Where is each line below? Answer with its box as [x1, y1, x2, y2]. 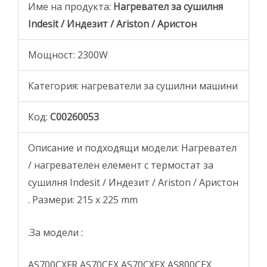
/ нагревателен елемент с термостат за [28, 159, 213, 172]
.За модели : [28, 225, 83, 239]
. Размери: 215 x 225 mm [28, 193, 138, 207]
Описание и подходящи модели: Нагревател [28, 141, 237, 155]
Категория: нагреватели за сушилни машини [28, 79, 238, 93]
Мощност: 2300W [28, 48, 108, 62]
